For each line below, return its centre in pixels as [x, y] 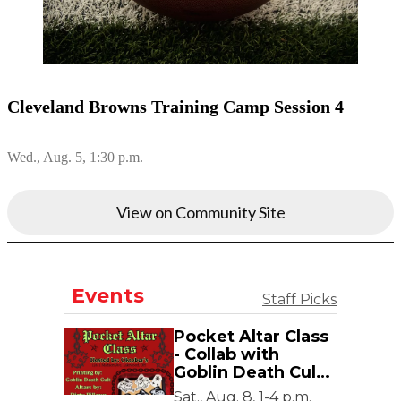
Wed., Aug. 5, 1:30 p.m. [75, 158]
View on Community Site [200, 213]
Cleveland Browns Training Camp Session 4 [175, 107]
